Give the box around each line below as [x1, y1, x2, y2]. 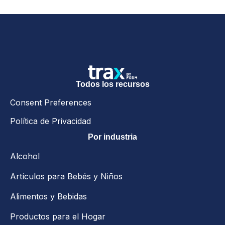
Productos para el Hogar [10, 211, 105, 222]
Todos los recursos [75, 80, 150, 89]
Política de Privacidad [10, 116, 91, 127]
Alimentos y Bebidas [10, 191, 87, 202]
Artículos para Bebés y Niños [10, 171, 123, 182]
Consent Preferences [10, 97, 91, 108]
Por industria [88, 133, 137, 142]
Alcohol [10, 151, 40, 162]
